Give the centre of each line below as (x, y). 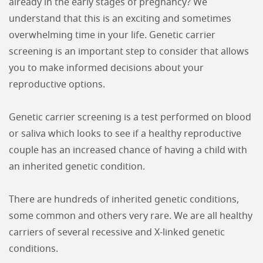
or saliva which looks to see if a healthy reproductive (125, 134)
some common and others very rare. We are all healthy (131, 216)
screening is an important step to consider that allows (129, 52)
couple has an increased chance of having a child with (128, 150)
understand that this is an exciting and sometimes (120, 19)
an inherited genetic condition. (77, 167)
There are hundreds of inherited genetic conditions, (124, 200)
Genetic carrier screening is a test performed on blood (130, 117)
